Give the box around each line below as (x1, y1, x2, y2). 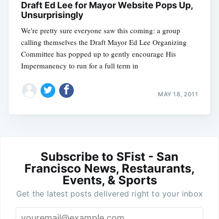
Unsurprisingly (21, 9, 84, 20)
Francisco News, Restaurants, (24, 161, 195, 176)
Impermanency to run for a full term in (21, 60, 138, 70)
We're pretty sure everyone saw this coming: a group (21, 25, 180, 35)
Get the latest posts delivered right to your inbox (16, 189, 203, 199)
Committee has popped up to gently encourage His (21, 48, 176, 59)
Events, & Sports (62, 173, 157, 188)
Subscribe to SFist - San (41, 150, 178, 164)
